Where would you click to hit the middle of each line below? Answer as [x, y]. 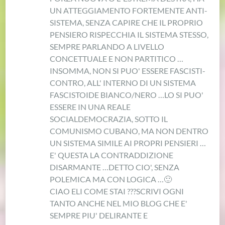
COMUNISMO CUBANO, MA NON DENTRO [129, 131]
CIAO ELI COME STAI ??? [93, 191]
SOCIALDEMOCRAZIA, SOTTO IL [109, 119]
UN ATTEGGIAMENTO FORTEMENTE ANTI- [129, 10]
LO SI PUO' [184, 94]
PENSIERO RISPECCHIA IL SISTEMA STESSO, [129, 34]
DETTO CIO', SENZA [144, 167]
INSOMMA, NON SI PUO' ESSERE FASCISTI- [128, 70]
